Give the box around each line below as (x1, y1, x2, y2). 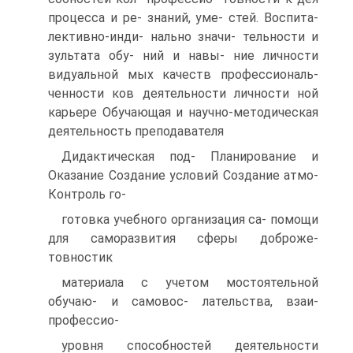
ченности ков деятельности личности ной (48, 86, 318, 101)
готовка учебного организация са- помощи (61, 212, 318, 227)
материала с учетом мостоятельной (61, 275, 318, 290)
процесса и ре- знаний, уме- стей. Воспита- (48, 10, 318, 25)
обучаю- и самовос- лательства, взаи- (48, 294, 318, 309)
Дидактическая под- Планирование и (61, 149, 318, 164)
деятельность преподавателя (48, 124, 224, 139)
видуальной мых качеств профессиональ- (48, 67, 318, 82)
